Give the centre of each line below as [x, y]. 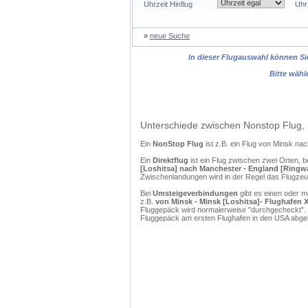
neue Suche [170, 36]
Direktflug [170, 160]
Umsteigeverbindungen [195, 193]
